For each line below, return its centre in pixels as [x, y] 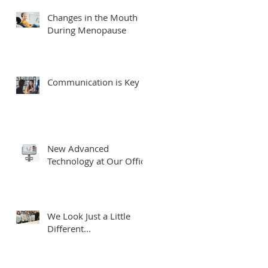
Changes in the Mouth [92, 17]
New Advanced [78, 148]
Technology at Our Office [98, 161]
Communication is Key [93, 82]
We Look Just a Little [89, 216]
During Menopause [87, 30]
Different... [69, 229]
